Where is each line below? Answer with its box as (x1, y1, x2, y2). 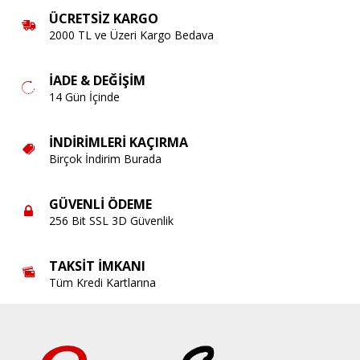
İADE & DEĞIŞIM (48, 71, 145, 89)
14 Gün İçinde (48, 88, 120, 104)
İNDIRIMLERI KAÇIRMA (48, 133, 188, 151)
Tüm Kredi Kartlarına (48, 274, 156, 290)
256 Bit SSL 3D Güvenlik (48, 212, 174, 228)
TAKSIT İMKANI (48, 256, 145, 275)
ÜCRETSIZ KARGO (48, 9, 158, 27)
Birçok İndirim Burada (48, 150, 162, 166)
